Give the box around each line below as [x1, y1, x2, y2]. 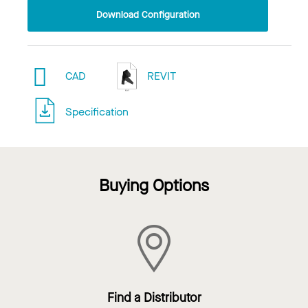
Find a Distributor [107, 289, 201, 306]
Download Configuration [96, 8, 200, 21]
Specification [65, 104, 129, 119]
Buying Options [99, 175, 209, 197]
